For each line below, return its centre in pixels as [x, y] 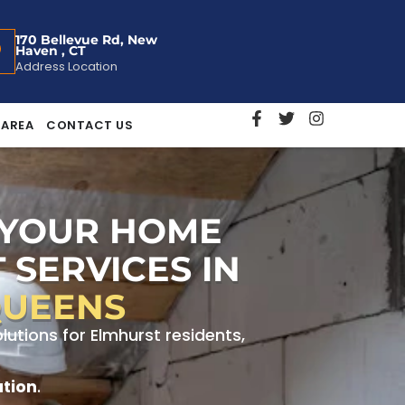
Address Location [66, 67]
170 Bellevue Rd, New [86, 40]
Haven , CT [50, 51]
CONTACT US [89, 126]
